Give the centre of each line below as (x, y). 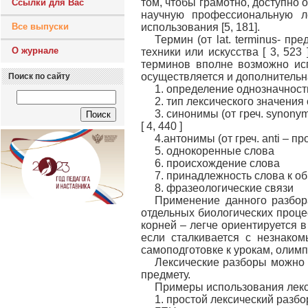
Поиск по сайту (39, 76)
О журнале (35, 51)
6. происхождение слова (217, 163)
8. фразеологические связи (224, 188)
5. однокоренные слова (214, 151)
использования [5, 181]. (200, 27)
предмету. (166, 275)
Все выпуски (40, 26)
